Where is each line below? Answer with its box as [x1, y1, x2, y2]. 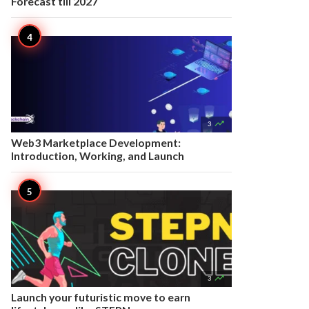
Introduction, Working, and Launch [11, 149, 184, 162]
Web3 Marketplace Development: [11, 136, 181, 149]
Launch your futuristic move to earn [11, 290, 190, 303]
